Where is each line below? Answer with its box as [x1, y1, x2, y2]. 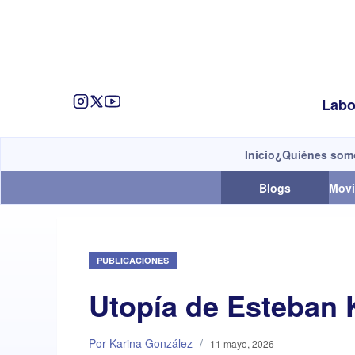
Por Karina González [89, 335, 193, 352]
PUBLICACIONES [97, 254, 169, 267]
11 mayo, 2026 [210, 337, 274, 351]
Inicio [244, 147, 275, 163]
